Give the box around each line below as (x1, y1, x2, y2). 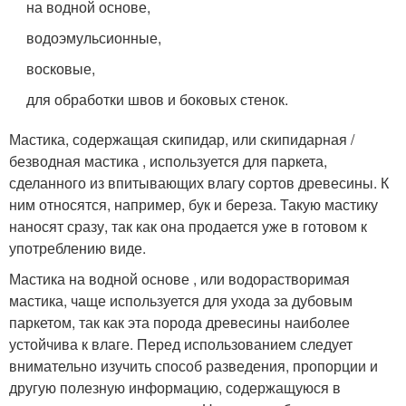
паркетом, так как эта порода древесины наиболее (9, 312, 350, 333)
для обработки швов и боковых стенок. (26, 89, 289, 111)
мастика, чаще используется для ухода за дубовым (9, 290, 353, 312)
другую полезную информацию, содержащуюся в (9, 377, 341, 399)
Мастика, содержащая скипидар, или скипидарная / (9, 129, 354, 150)
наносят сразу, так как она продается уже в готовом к (9, 216, 367, 237)
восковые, (26, 58, 96, 80)
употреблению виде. (9, 237, 146, 259)
